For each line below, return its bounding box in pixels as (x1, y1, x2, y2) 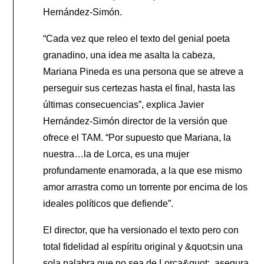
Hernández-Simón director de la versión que (43, 115, 228, 126)
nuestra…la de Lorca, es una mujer (43, 148, 190, 159)
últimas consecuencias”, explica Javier (43, 99, 204, 110)
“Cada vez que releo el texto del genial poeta (43, 33, 230, 44)
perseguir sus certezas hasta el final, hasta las (43, 82, 236, 93)
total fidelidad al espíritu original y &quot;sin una (43, 241, 243, 252)
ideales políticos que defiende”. (43, 198, 174, 209)
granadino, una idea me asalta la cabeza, (43, 49, 216, 60)
